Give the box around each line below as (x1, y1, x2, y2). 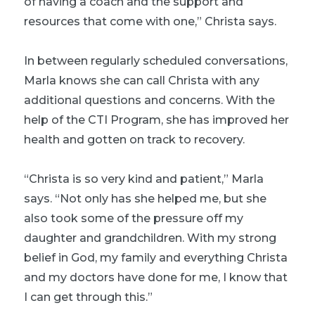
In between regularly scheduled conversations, (24, 53, 288, 67)
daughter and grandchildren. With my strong (24, 231, 276, 245)
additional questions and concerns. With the (24, 93, 275, 107)
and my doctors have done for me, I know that (24, 270, 288, 284)
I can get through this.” (24, 290, 153, 304)
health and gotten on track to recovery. (24, 132, 245, 146)
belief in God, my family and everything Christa (24, 250, 288, 264)
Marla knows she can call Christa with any (24, 73, 259, 87)
